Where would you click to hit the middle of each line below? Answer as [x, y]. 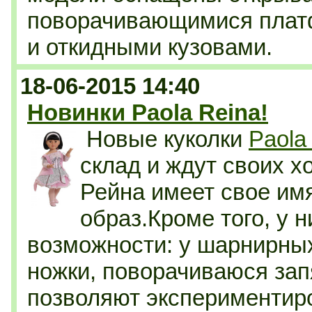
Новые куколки [167, 139]
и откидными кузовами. [150, 47]
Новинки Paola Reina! [148, 112]
